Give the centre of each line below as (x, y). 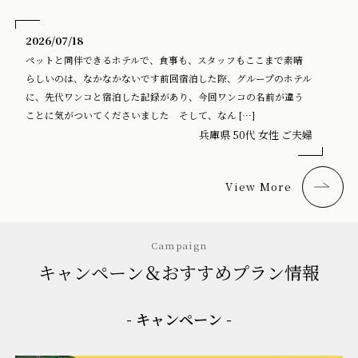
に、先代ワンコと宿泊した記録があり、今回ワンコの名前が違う (165, 96)
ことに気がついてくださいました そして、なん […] (141, 115)
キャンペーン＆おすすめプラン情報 (179, 272)
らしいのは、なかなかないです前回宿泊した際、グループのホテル (169, 78)
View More (259, 187)
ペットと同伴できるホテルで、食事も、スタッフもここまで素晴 (165, 60)
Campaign (179, 245)
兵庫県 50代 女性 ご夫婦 (255, 134)
